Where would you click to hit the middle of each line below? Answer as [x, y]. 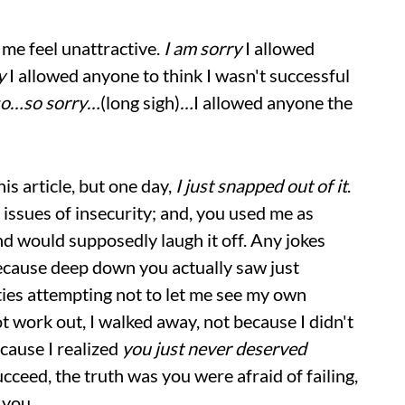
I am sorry [204, 48]
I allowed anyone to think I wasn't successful [178, 75]
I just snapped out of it [261, 185]
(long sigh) [140, 102]
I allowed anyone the [273, 102]
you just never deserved [214, 348]
